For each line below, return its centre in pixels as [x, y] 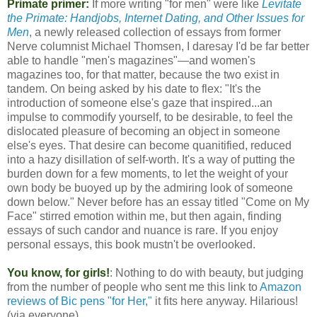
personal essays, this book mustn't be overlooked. [131, 244]
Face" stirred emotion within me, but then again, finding [144, 216]
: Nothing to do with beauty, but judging [207, 272]
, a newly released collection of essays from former [155, 32]
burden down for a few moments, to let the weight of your [148, 173]
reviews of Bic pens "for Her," [80, 301]
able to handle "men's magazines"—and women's [131, 60]
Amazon [281, 287]
